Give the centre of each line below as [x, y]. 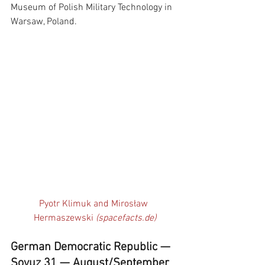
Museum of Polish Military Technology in [93, 7]
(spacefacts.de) [126, 219]
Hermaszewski [64, 219]
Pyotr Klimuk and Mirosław [95, 204]
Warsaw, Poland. [45, 22]
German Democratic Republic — [92, 248]
